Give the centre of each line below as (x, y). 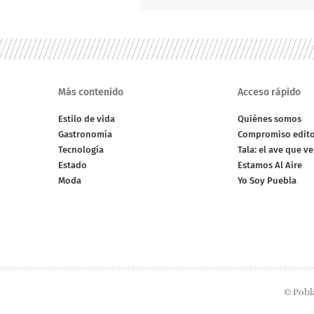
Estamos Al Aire (269, 165)
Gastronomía (86, 135)
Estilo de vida (87, 119)
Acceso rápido (269, 93)
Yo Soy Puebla (267, 181)
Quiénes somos (269, 119)
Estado (73, 165)
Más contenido (91, 93)
